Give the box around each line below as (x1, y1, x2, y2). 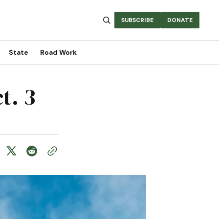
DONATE (167, 16, 193, 24)
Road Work (40, 48, 77, 57)
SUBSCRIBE (121, 16, 153, 24)
